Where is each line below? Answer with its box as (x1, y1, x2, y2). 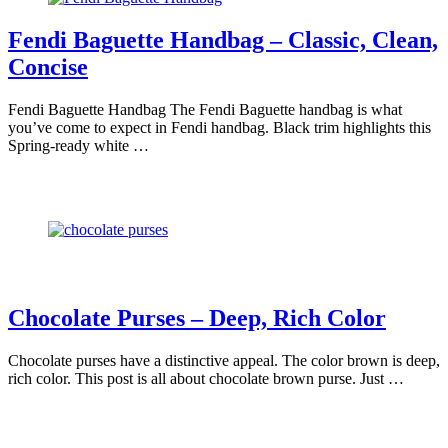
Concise (8, 53, 88, 80)
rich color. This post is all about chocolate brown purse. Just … (8, 369, 404, 387)
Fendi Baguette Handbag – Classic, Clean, (8, 26, 438, 53)
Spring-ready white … (8, 136, 149, 154)
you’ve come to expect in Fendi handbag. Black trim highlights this (8, 118, 431, 136)
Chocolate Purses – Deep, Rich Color (8, 304, 386, 331)
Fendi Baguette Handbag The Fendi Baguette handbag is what (8, 100, 402, 118)
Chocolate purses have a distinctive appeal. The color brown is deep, (8, 351, 440, 369)
